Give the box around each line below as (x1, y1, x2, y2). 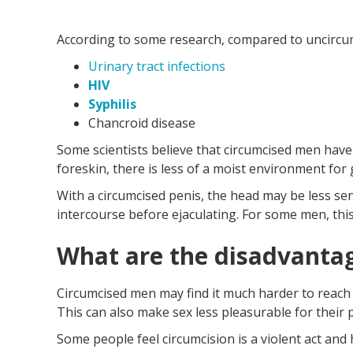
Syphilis (88, 95, 136, 113)
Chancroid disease (88, 114, 195, 132)
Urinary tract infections (88, 58, 225, 76)
